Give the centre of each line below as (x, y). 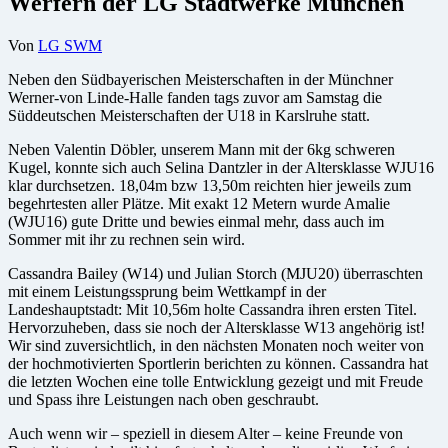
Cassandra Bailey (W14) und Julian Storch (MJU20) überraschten (215, 273)
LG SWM (70, 45)
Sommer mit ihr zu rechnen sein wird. (126, 239)
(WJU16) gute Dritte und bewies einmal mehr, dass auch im (196, 221)
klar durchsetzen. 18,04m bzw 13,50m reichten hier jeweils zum (209, 185)
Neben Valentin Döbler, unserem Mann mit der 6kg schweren (201, 149)
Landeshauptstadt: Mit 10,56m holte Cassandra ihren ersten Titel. (212, 309)
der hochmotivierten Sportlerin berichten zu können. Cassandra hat (218, 363)
